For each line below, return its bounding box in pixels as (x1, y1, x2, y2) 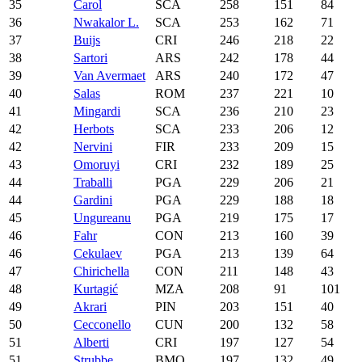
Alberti (74, 335, 109, 349)
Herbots (74, 121, 114, 136)
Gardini (74, 192, 112, 207)
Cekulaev (74, 246, 122, 260)
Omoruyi (74, 157, 120, 171)
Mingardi (74, 103, 120, 118)
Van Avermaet (74, 68, 145, 82)
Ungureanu (74, 210, 131, 225)
